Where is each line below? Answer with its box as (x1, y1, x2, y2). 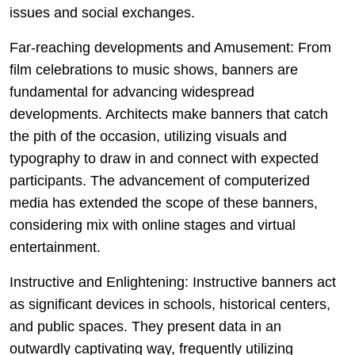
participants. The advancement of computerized (10, 173, 310, 189)
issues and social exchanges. (10, 5, 195, 21)
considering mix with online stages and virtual (10, 217, 296, 233)
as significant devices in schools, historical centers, (10, 296, 330, 312)
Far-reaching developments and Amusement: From (10, 40, 331, 55)
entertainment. (10, 239, 101, 255)
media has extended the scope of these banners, (10, 195, 318, 211)
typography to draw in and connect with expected (10, 151, 319, 166)
